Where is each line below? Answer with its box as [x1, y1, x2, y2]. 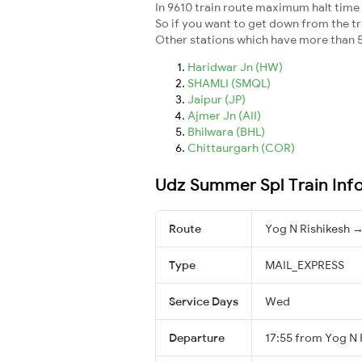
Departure [169, 330, 225, 345]
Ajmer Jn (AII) [187, 107, 261, 123]
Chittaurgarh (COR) [187, 140, 295, 155]
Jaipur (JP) [187, 91, 246, 107]
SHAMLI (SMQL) [187, 75, 271, 90]
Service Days [169, 293, 238, 309]
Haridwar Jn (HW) [187, 59, 283, 74]
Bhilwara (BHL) [187, 124, 265, 139]
